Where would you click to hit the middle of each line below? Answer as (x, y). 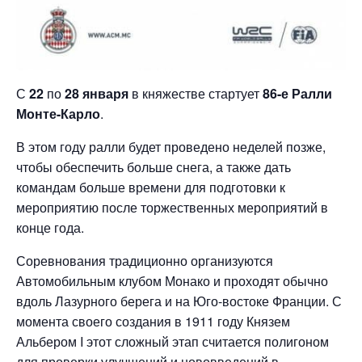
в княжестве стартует (196, 93)
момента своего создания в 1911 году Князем (153, 321)
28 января (97, 93)
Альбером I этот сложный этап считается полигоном (173, 341)
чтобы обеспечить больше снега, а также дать (154, 167)
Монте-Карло (58, 114)
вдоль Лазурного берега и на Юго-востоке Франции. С (179, 301)
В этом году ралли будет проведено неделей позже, (171, 147)
